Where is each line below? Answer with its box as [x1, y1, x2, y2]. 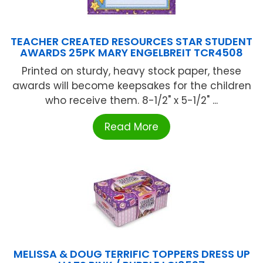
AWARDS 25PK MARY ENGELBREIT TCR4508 [20, 45, 243, 60]
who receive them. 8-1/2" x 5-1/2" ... [45, 93, 218, 107]
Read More [104, 119, 159, 134]
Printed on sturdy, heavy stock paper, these [22, 63, 241, 78]
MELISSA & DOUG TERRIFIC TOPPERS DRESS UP [13, 246, 250, 261]
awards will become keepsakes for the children [12, 78, 251, 93]
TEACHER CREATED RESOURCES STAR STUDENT [11, 33, 252, 49]
